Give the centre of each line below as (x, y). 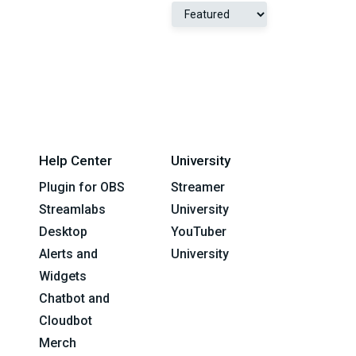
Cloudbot (65, 320)
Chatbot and (74, 298)
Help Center (75, 160)
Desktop (63, 231)
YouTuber (199, 231)
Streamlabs (72, 209)
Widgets (62, 276)
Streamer (198, 187)
